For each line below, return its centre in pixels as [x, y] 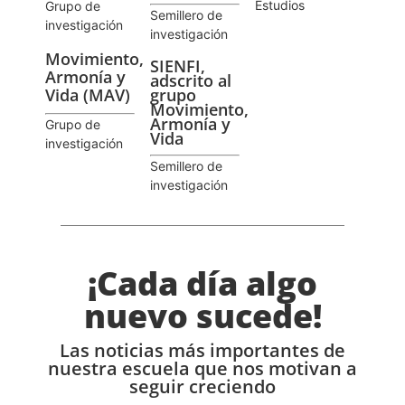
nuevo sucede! [202, 316]
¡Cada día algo [202, 283]
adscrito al [191, 81]
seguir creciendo [202, 386]
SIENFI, [178, 66]
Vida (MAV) [88, 95]
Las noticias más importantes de [202, 350]
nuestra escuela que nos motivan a [202, 368]
